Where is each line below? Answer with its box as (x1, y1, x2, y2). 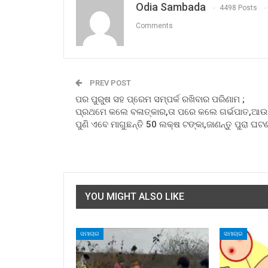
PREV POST (88, 78, 131, 88)
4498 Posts (220, 4, 257, 13)
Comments (136, 22, 173, 31)
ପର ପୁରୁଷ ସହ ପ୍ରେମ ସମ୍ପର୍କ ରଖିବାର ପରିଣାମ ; (75, 94, 245, 105)
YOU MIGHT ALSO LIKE (85, 191, 184, 203)
